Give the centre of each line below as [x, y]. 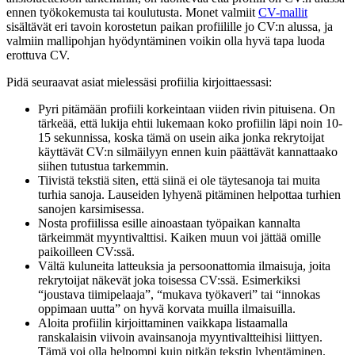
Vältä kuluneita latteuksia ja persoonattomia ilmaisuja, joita [184, 266]
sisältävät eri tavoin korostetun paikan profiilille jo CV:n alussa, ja [170, 27]
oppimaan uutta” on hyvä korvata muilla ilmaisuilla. [168, 309]
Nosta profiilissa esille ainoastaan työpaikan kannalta [169, 223]
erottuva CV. [40, 55]
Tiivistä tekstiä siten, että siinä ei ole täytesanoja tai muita [179, 181]
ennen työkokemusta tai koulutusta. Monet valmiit [132, 13]
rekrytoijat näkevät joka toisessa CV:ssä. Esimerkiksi [169, 281]
